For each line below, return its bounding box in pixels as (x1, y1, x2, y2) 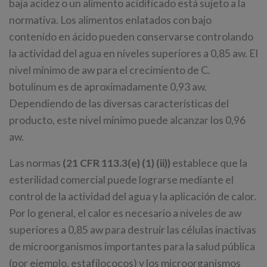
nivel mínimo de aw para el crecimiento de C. (9, 64, 210, 77)
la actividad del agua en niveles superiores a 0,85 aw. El (9, 47, 258, 60)
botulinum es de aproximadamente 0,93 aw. (9, 80, 207, 94)
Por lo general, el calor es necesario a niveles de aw (9, 207, 241, 220)
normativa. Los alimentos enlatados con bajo (9, 14, 212, 27)
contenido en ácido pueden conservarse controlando (9, 30, 253, 44)
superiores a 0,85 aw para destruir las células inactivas (9, 223, 256, 237)
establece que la (170, 157, 247, 170)
